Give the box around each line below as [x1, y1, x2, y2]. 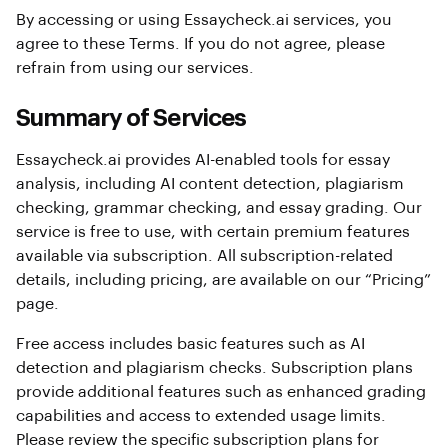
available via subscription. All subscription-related [16, 248, 393, 264]
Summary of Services [16, 106, 246, 130]
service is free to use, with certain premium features [16, 224, 410, 240]
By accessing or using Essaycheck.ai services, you [16, 12, 392, 28]
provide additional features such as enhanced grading [16, 384, 426, 400]
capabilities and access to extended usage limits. [16, 408, 386, 424]
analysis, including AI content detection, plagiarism [16, 176, 404, 192]
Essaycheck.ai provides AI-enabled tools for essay [16, 152, 390, 168]
